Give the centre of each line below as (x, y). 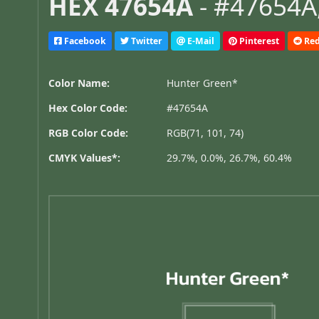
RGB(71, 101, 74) (205, 133)
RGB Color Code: (89, 133)
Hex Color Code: (88, 108)
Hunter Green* (203, 83)
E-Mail (200, 41)
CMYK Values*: (85, 158)
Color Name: (79, 83)
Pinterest (258, 41)
